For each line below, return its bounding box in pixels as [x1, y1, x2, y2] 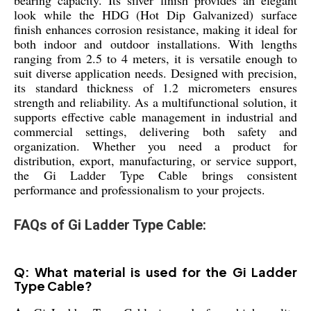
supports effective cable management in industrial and [14, 108, 297, 125]
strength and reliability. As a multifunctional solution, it [14, 93, 297, 110]
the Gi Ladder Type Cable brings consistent [14, 166, 297, 183]
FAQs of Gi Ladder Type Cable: [14, 216, 206, 233]
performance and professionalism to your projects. [14, 180, 265, 198]
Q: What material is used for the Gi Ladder [14, 263, 297, 280]
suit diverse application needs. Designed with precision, [14, 64, 297, 81]
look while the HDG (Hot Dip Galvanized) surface [14, 6, 297, 23]
